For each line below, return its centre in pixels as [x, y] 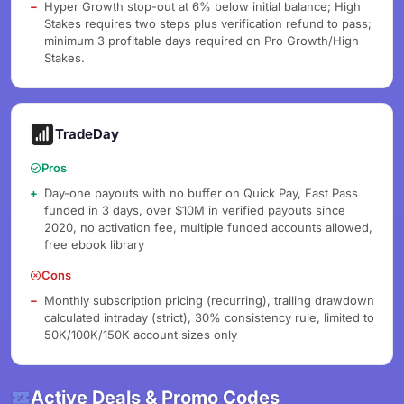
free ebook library [94, 244]
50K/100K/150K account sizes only [141, 335]
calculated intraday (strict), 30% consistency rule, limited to [209, 317]
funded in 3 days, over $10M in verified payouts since [195, 210]
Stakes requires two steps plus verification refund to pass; [208, 23]
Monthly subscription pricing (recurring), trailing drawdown [209, 300]
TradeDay [87, 134]
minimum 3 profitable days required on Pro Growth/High [202, 41]
